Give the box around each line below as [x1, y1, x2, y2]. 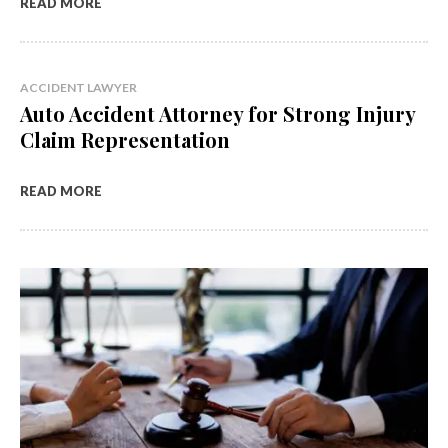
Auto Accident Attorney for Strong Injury [20, 99, 416, 127]
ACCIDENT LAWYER [20, 79, 137, 95]
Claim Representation [20, 125, 230, 153]
